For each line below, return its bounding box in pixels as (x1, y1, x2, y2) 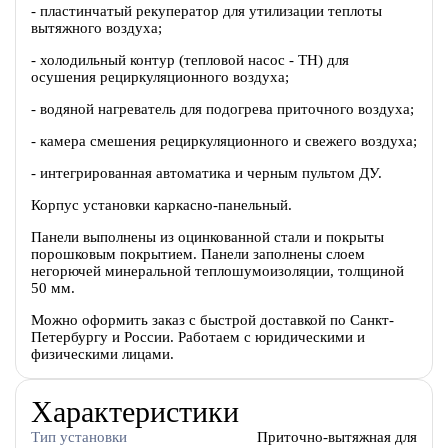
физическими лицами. (30, 345, 174, 362)
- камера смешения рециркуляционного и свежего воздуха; (30, 133, 417, 150)
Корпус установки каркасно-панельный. (30, 196, 292, 213)
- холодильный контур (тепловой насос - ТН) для (30, 52, 349, 69)
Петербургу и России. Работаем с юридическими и (30, 328, 365, 345)
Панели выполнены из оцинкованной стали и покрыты (30, 228, 384, 245)
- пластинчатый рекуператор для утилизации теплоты (30, 3, 382, 20)
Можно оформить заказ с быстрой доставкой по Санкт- (30, 311, 394, 328)
